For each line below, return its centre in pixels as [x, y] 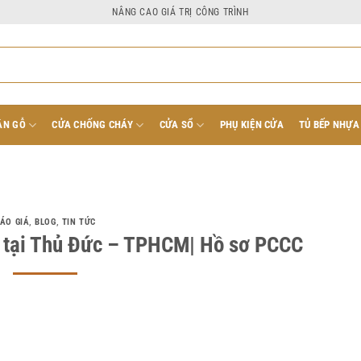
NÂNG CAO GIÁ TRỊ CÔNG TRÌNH [180, 12]
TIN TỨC [79, 222]
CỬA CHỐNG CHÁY [92, 124]
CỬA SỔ [176, 124]
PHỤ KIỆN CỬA [251, 124]
